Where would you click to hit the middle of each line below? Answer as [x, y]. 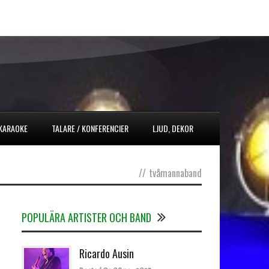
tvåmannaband [175, 173]
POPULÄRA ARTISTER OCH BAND [86, 217]
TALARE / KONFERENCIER [90, 128]
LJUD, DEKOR [173, 128]
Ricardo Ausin [107, 253]
